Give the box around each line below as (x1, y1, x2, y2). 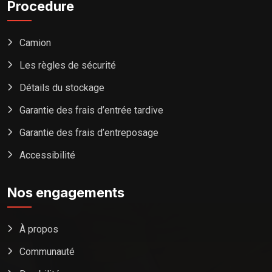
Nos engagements (7, 185, 124, 201)
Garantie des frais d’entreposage (19, 127, 158, 139)
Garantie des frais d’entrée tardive (19, 104, 163, 117)
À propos (19, 223, 58, 236)
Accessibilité (19, 149, 75, 161)
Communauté (19, 246, 75, 258)
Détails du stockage (19, 82, 104, 94)
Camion (19, 37, 51, 49)
